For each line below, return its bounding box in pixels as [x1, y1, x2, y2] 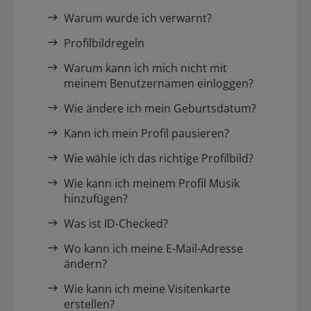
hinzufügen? [64, 191, 128, 207]
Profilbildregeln [64, 35, 144, 51]
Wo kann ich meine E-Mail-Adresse [64, 241, 243, 257]
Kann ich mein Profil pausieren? [64, 126, 229, 142]
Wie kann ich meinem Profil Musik [64, 176, 239, 192]
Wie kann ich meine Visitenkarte [64, 281, 230, 297]
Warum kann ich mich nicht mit [64, 60, 227, 76]
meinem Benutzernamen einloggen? [64, 76, 253, 92]
